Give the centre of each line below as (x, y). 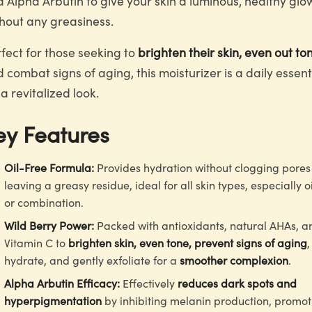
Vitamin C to (36, 242)
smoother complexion (234, 260)
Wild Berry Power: (49, 225)
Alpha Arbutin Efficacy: (62, 283)
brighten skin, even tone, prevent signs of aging (188, 242)
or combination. (44, 202)
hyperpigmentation (53, 300)
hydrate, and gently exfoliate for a (92, 260)
